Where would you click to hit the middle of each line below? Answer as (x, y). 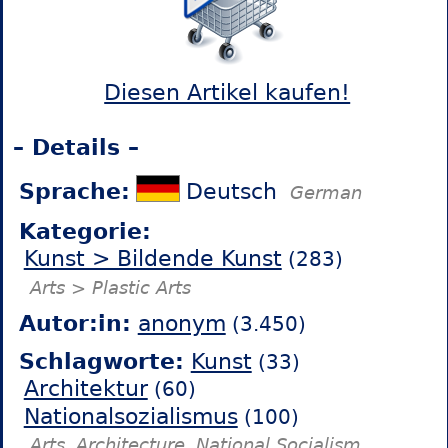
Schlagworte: (101, 361)
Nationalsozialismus (130, 416)
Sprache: (74, 191)
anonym (181, 323)
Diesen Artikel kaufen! (227, 93)
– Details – (75, 148)
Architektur (85, 389)
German (325, 192)
